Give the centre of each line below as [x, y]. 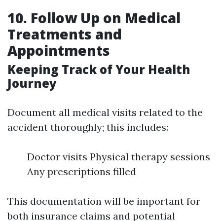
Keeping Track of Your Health [99, 69]
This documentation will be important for [104, 201]
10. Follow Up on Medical [94, 18]
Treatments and [65, 34]
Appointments [59, 50]
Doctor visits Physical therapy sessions [119, 157]
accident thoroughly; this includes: [88, 127]
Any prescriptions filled [82, 171]
